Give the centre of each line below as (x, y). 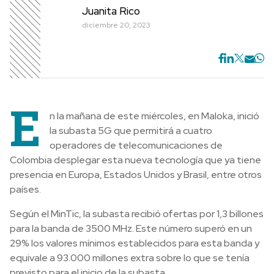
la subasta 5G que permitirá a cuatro (131, 131)
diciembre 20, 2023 (116, 25)
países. (25, 189)
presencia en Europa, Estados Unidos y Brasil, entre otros (136, 175)
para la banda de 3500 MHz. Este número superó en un (131, 228)
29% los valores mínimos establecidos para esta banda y (135, 243)
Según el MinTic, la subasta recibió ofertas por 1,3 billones (137, 214)
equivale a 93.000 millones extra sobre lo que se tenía (130, 258)
